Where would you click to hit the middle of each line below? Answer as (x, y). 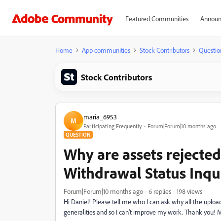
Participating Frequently (113, 126)
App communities (106, 50)
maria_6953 (100, 116)
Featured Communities (157, 18)
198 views (189, 191)
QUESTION (78, 135)
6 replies (160, 191)
